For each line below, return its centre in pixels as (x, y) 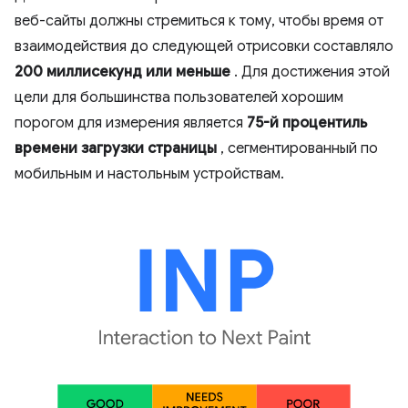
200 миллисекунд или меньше (122, 72)
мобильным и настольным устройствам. (149, 174)
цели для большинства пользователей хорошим (179, 97)
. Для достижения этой (310, 72)
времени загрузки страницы (116, 148)
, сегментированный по (297, 148)
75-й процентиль (307, 123)
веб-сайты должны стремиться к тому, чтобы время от (199, 21)
